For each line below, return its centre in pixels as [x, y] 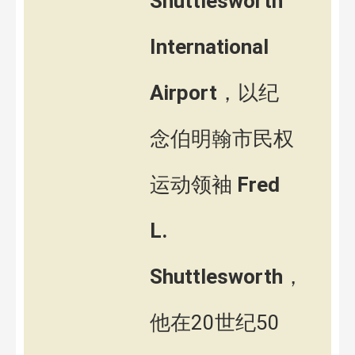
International [209, 47]
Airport [183, 93]
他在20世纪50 [215, 323]
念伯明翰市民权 [222, 139]
